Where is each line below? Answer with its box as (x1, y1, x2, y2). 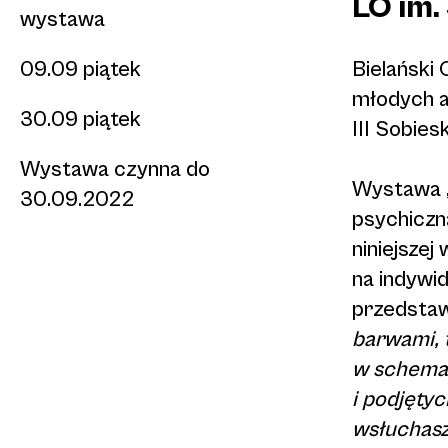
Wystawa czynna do (20, 157, 210, 182)
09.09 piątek (20, 57, 141, 82)
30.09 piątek (20, 107, 141, 132)
